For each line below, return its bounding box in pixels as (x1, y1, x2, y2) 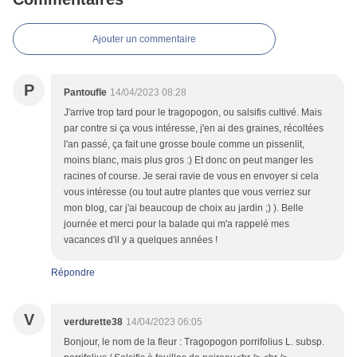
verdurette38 (64, 316, 123, 328)
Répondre (51, 267, 95, 279)
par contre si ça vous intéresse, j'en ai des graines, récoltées (64, 123, 324, 135)
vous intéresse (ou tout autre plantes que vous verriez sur (64, 186, 311, 198)
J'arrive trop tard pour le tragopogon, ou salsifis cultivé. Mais (64, 107, 322, 119)
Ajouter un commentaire (92, 33, 196, 45)
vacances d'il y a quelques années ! (64, 234, 218, 246)
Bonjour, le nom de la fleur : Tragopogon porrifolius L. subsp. (64, 336, 324, 348)
